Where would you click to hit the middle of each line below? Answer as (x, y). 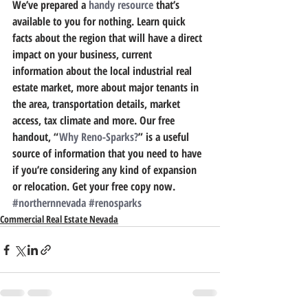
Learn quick (163, 21)
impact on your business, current (84, 54)
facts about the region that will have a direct (109, 38)
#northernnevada (49, 203)
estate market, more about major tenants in (107, 87)
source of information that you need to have (108, 153)
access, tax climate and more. (75, 120)
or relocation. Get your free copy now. (94, 186)
